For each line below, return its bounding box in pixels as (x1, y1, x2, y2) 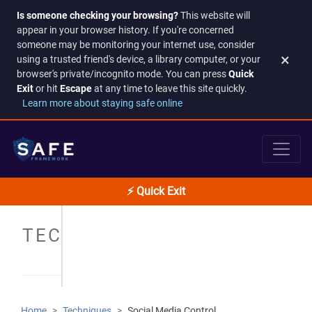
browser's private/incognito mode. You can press (17, 68, 228, 80)
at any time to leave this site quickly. (92, 83, 247, 95)
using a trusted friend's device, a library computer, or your (17, 54, 260, 65)
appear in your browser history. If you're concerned (17, 24, 234, 36)
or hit (33, 83, 60, 95)
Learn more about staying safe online (22, 97, 182, 109)
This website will (178, 10, 250, 22)
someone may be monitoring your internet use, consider (17, 39, 255, 51)
